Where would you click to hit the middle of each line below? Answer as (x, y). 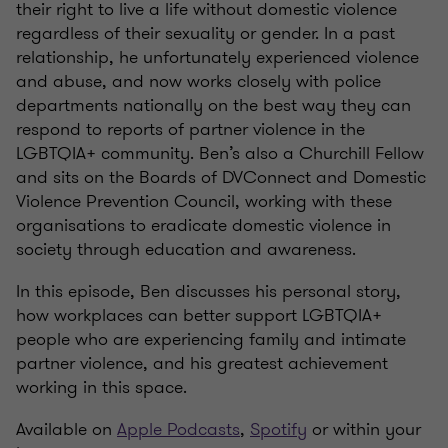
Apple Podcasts (178, 429)
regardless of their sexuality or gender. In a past (205, 33)
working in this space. (101, 387)
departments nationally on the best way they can (213, 105)
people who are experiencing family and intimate (211, 339)
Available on (66, 429)
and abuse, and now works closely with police (198, 81)
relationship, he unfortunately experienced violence (217, 57)
